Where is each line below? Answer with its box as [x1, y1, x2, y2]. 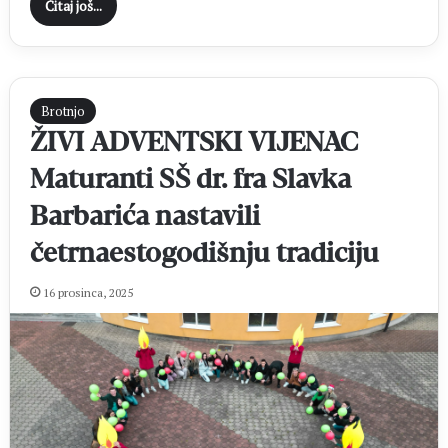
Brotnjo [40, 102, 85, 121]
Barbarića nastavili [29, 202, 260, 232]
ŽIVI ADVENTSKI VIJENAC [29, 128, 358, 158]
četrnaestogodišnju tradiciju [29, 239, 379, 269]
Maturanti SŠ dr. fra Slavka [29, 165, 351, 195]
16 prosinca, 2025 [42, 285, 133, 301]
